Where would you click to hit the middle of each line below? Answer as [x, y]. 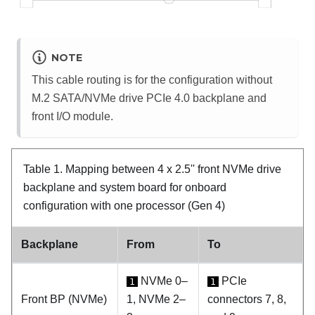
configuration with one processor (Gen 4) [124, 206]
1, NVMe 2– [156, 300]
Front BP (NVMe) [64, 300]
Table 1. [44, 169]
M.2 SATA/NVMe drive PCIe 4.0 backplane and [149, 98]
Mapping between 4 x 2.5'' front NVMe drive [173, 169]
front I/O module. [72, 117]
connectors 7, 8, [247, 300]
